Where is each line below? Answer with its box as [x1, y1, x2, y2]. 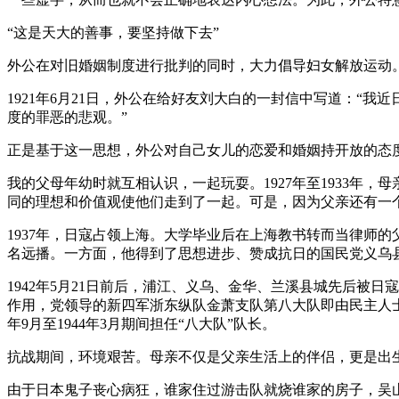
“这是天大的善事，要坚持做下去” [7, 24, 219, 40]
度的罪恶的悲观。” [7, 109, 127, 125]
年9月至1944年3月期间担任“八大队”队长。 [7, 315, 276, 331]
